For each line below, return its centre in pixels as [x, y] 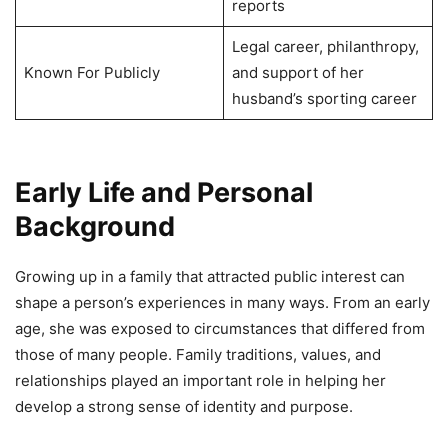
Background [95, 226]
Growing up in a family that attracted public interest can [210, 276]
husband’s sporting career [324, 98]
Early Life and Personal [164, 192]
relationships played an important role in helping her [200, 380]
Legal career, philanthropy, [325, 46]
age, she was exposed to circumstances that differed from [220, 328]
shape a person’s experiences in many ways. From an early [222, 302]
